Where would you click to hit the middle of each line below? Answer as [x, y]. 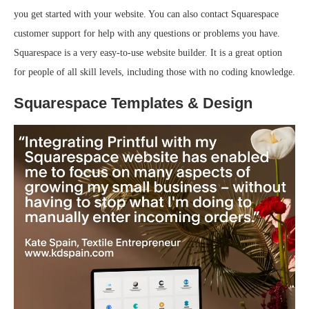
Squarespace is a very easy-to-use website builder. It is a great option [148, 52]
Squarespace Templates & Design [133, 103]
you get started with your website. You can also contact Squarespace [146, 14]
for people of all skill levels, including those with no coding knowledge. [154, 72]
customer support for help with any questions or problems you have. [147, 33]
